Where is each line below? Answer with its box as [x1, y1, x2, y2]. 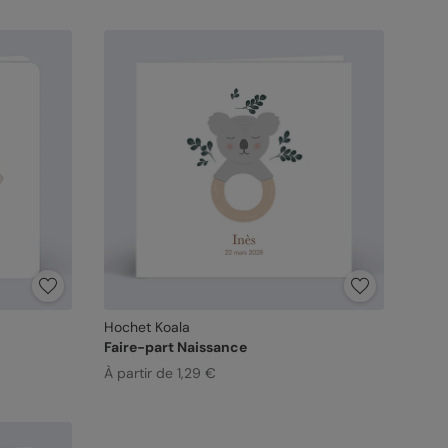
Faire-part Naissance [103, 338, 247, 356]
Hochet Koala [103, 318, 190, 336]
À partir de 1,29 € [103, 364, 216, 382]
